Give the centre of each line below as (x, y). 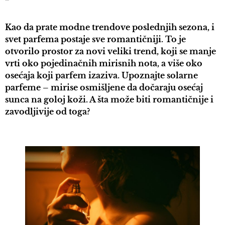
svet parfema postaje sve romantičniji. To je (95, 39)
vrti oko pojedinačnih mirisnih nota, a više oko (104, 64)
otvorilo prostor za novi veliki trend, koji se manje (110, 51)
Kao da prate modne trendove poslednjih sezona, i (110, 27)
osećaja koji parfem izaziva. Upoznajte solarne (101, 76)
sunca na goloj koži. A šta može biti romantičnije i (109, 100)
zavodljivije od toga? (47, 112)
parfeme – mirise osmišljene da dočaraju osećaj (104, 88)
